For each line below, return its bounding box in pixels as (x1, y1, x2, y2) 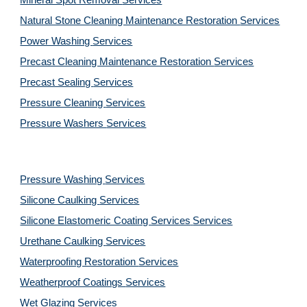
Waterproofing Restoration (20, 256, 139, 267)
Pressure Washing (20, 174, 106, 185)
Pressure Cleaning (20, 97, 106, 108)
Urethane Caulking (20, 236, 106, 247)
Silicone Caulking (20, 195, 100, 206)
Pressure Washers (20, 118, 107, 129)
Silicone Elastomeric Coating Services (20, 215, 191, 226)
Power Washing (20, 36, 93, 47)
